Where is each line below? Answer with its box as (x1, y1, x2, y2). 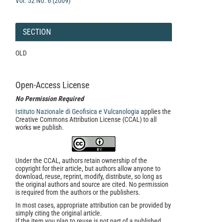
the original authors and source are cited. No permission (15, 180, 168, 188)
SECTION (23, 27, 51, 37)
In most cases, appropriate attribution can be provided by (15, 201, 171, 209)
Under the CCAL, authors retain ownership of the (15, 157, 147, 165)
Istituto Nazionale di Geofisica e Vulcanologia (15, 108, 139, 115)
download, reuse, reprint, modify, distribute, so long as (15, 172, 162, 180)
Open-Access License (15, 80, 89, 90)
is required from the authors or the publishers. (15, 188, 140, 196)
